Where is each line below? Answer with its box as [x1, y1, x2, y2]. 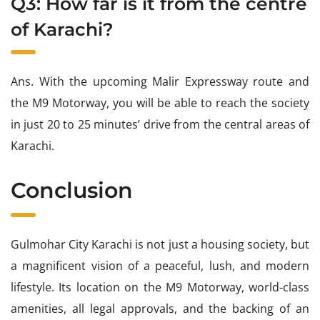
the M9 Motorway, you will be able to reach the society [11, 94, 309, 111]
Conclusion [11, 176, 139, 204]
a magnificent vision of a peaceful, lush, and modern [11, 257, 309, 274]
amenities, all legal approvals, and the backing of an [11, 300, 309, 316]
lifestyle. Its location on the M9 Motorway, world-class [11, 279, 309, 295]
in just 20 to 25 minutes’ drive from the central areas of [11, 116, 309, 132]
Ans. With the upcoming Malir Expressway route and [11, 73, 309, 89]
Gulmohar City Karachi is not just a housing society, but [11, 236, 309, 252]
